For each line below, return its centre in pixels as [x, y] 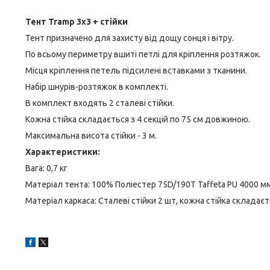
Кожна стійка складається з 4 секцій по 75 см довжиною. [138, 119]
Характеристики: [63, 152]
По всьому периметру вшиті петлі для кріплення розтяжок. [143, 54]
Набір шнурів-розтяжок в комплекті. [97, 87]
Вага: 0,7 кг [46, 168]
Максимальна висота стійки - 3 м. [91, 136]
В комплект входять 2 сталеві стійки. [100, 103]
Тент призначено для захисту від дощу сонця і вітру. [130, 38]
